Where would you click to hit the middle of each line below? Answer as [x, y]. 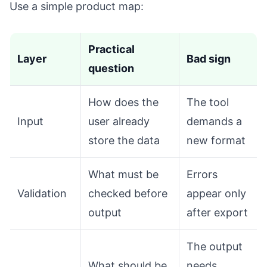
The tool [208, 103]
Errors [202, 175]
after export [217, 213]
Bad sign [209, 59]
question [111, 69]
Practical [111, 49]
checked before [128, 194]
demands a [214, 122]
